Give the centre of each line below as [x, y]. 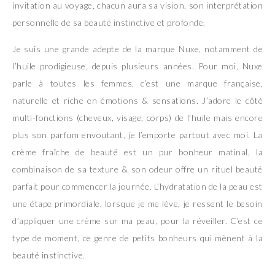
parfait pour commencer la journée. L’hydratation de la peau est [137, 186]
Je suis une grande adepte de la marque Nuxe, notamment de [137, 48]
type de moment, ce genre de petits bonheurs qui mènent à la [137, 238]
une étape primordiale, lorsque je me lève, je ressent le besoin [137, 203]
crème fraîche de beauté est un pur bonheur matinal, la [137, 152]
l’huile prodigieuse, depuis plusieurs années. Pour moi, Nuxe [137, 66]
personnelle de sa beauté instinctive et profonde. [109, 22]
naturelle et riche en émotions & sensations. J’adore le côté [137, 100]
